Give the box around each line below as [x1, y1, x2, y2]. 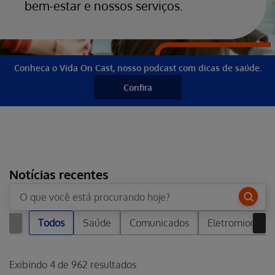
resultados [88, 258, 136, 271]
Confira [123, 82, 152, 93]
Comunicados [130, 217, 189, 229]
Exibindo [9, 258, 50, 271]
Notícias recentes [9, 166, 109, 182]
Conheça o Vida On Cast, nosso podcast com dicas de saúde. [14, 63, 261, 73]
